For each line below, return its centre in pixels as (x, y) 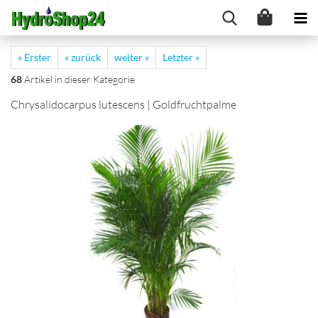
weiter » (132, 57)
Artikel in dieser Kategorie (78, 79)
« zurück (83, 57)
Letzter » (181, 57)
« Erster (34, 57)
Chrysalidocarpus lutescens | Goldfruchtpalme (124, 104)
